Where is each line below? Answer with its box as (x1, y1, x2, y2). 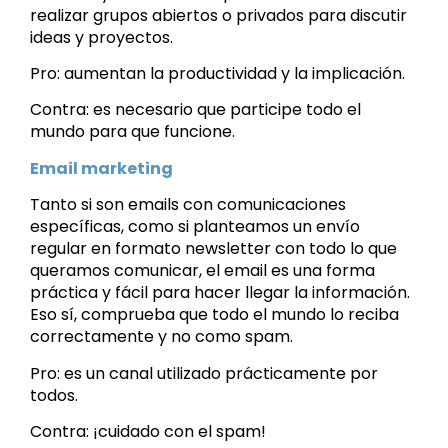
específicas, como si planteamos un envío (30, 215, 360, 239)
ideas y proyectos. (30, 25, 173, 49)
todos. (30, 383, 78, 407)
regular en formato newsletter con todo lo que (30, 237, 397, 261)
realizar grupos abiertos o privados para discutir (30, 3, 407, 27)
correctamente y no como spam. (30, 325, 293, 349)
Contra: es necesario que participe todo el (30, 98, 361, 122)
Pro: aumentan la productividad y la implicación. (30, 62, 405, 86)
